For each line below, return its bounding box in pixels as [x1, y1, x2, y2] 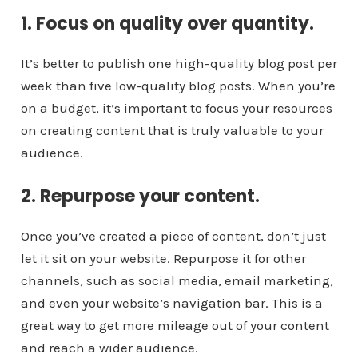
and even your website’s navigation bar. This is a [20, 295, 323, 312]
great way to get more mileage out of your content [20, 317, 329, 334]
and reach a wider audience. [20, 340, 198, 356]
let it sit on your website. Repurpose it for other [20, 250, 306, 267]
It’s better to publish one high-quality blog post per [20, 55, 337, 72]
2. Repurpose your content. [20, 184, 260, 209]
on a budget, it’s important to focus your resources [20, 100, 332, 117]
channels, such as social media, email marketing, [20, 272, 333, 289]
